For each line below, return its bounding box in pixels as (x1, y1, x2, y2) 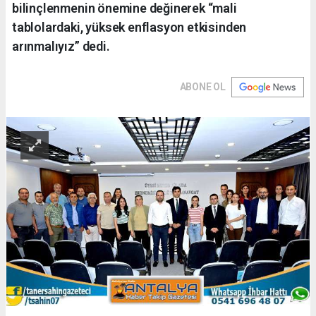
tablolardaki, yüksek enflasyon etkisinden (12, 19, 247, 35)
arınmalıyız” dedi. (12, 38, 110, 54)
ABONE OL (179, 80, 226, 92)
